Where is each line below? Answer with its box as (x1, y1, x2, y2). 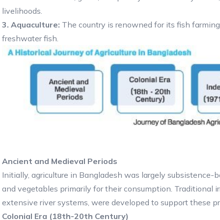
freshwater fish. (2, 33, 58, 43)
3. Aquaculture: (2, 19, 62, 29)
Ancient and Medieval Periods (2, 156, 117, 166)
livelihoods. (2, 5, 42, 16)
